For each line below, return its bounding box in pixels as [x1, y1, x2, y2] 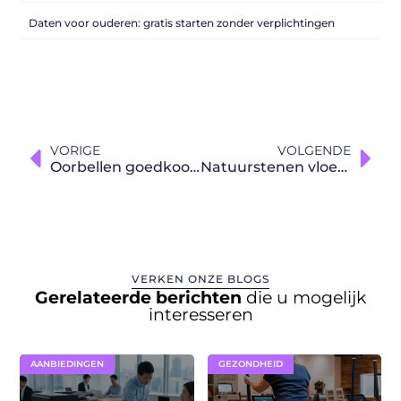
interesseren [148, 304, 253, 326]
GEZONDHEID [218, 358, 283, 371]
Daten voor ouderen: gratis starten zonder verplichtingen [29, 15, 336, 30]
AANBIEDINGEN [30, 358, 105, 371]
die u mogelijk [246, 287, 366, 309]
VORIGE [50, 141, 101, 158]
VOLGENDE [277, 141, 351, 158]
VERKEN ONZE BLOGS [132, 272, 269, 286]
